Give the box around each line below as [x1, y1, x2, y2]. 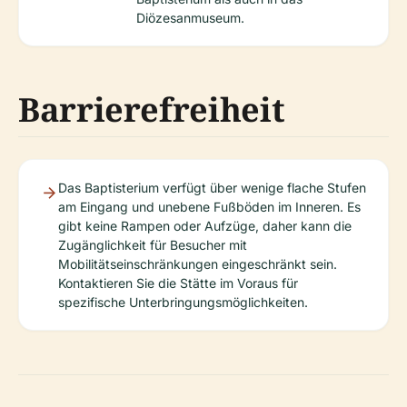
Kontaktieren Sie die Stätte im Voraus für [58, 275, 298, 292]
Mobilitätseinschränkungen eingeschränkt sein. [58, 256, 337, 273]
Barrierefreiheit [18, 87, 285, 133]
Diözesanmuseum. [136, 10, 244, 26]
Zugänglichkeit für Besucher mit [58, 237, 247, 253]
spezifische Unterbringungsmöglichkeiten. [58, 294, 308, 311]
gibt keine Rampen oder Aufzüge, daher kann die [58, 218, 352, 234]
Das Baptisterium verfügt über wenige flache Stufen [58, 180, 366, 196]
